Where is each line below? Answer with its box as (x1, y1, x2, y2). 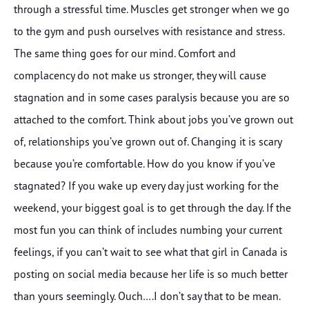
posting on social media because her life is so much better (14, 266, 288, 281)
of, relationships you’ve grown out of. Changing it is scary (14, 134, 281, 148)
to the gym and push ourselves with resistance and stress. (14, 23, 284, 38)
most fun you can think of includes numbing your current (14, 222, 282, 237)
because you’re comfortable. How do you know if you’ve (14, 156, 275, 170)
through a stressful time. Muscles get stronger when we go (14, 1, 290, 16)
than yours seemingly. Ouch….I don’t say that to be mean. (14, 288, 280, 303)
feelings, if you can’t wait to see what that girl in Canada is (14, 244, 288, 259)
